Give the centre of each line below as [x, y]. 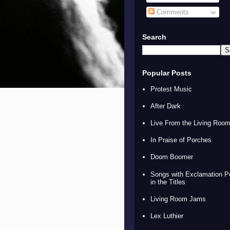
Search [154, 37]
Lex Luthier [167, 216]
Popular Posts [167, 73]
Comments [171, 12]
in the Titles [168, 182]
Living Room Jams [178, 199]
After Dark [166, 106]
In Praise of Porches [181, 140]
